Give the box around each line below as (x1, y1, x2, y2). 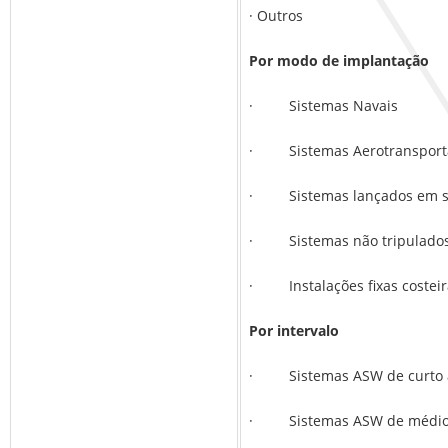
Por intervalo (249, 321, 339, 341)
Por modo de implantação (249, 51, 429, 71)
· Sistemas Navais (249, 96, 398, 116)
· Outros (249, 6, 303, 26)
